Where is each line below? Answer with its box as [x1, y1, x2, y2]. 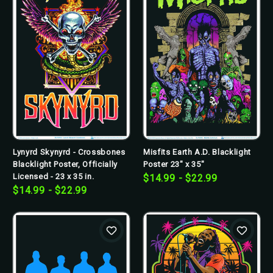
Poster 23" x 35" [143, 159, 205, 169]
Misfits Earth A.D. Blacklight [143, 147, 251, 157]
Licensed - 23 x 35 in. [13, 171, 94, 181]
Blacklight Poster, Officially [13, 159, 118, 169]
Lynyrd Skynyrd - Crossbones [13, 147, 126, 157]
